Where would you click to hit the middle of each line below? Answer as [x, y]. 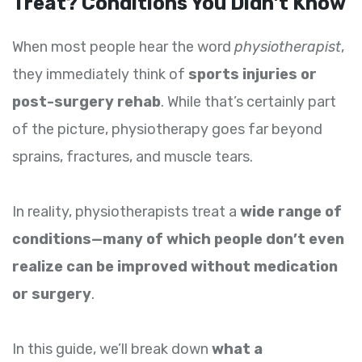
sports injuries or [253, 75]
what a [237, 349]
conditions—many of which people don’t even [178, 240]
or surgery [52, 295]
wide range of [291, 212]
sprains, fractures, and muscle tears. [133, 157]
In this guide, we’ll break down [112, 349]
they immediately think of [100, 75]
